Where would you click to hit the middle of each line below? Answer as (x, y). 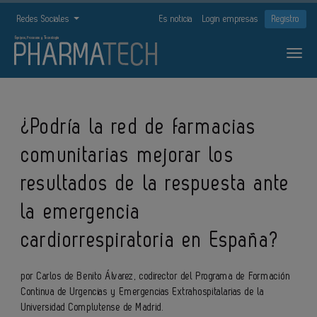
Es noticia (176, 19)
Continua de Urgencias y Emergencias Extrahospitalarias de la (143, 292)
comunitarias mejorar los (128, 156)
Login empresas (230, 19)
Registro (286, 19)
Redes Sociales (45, 19)
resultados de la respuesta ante (156, 184)
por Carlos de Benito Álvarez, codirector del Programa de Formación (156, 276)
